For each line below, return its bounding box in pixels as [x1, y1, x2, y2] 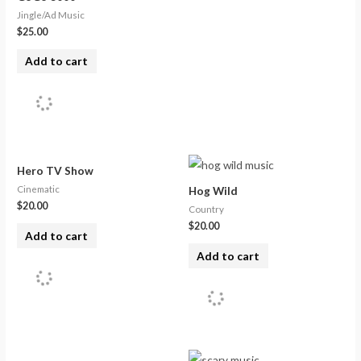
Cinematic [17, 184, 60, 195]
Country [189, 204, 224, 215]
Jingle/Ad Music [17, 10, 85, 21]
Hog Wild [189, 184, 238, 198]
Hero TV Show [17, 164, 94, 178]
